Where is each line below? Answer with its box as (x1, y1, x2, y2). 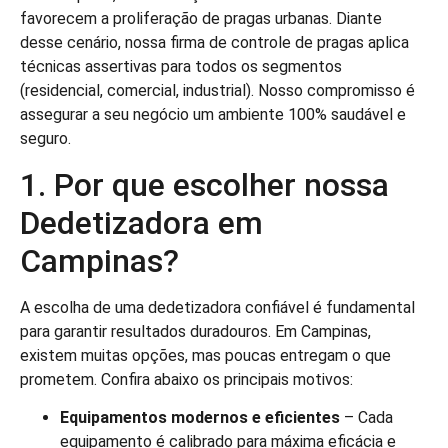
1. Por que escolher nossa (20, 165, 389, 204)
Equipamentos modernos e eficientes (60, 408, 340, 428)
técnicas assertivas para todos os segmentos (20, 57, 342, 77)
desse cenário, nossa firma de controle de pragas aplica (20, 33, 409, 53)
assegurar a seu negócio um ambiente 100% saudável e (20, 105, 406, 125)
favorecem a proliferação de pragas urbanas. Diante (20, 9, 382, 29)
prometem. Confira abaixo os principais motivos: (20, 369, 353, 389)
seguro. (20, 129, 71, 149)
